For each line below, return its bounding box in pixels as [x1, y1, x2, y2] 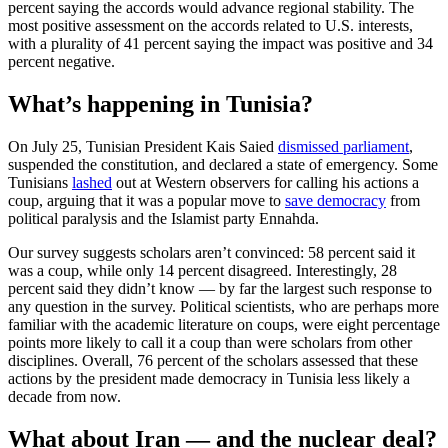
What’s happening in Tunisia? [8, 91, 313, 118]
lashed [72, 174, 112, 192]
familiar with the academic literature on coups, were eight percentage [8, 316, 440, 334]
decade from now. [8, 388, 121, 406]
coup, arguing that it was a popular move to [8, 192, 285, 210]
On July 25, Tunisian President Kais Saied [8, 138, 278, 156]
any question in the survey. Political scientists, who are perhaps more [8, 298, 439, 316]
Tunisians [8, 174, 72, 192]
